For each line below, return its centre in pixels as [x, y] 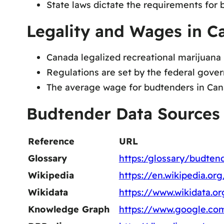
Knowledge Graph [68, 209]
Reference [51, 141]
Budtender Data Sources [123, 114]
